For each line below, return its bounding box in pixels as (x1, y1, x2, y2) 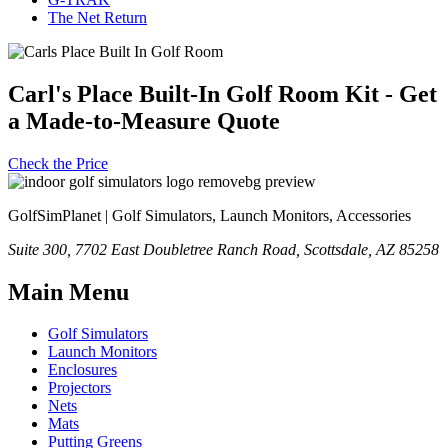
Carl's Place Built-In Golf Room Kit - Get (8, 80, 437, 107)
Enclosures (48, 361, 117, 379)
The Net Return (48, 8, 147, 26)
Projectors (48, 379, 111, 397)
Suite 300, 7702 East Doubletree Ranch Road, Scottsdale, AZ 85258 (8, 240, 439, 258)
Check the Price (8, 154, 108, 172)
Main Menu (8, 278, 129, 305)
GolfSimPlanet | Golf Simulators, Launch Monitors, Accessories (8, 206, 411, 224)
